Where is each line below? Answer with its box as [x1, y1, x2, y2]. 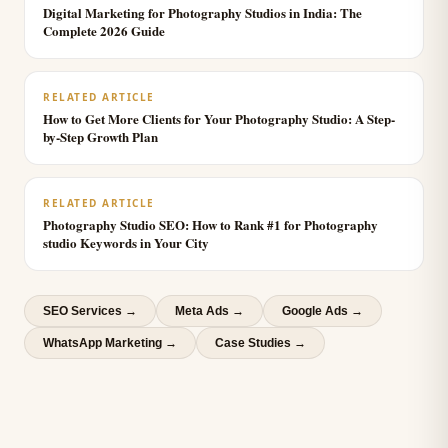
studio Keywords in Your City [43, 233, 209, 252]
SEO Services [43, 304, 122, 318]
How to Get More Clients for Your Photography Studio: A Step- [43, 109, 395, 128]
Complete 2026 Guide [43, 21, 165, 40]
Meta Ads [175, 304, 229, 318]
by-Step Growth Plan [43, 127, 158, 146]
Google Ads [282, 304, 348, 318]
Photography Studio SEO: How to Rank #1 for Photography [43, 215, 378, 234]
